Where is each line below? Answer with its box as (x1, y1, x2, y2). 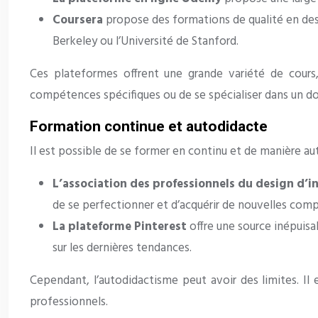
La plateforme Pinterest (53, 217, 190, 237)
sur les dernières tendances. (53, 238, 192, 258)
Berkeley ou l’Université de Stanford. (53, 32, 238, 52)
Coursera (53, 11, 106, 31)
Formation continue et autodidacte (30, 118, 268, 136)
